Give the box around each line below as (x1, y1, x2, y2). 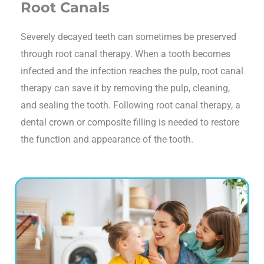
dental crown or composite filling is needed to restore (21, 116, 239, 128)
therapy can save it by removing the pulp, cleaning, (21, 82, 230, 94)
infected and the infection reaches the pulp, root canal (21, 65, 243, 77)
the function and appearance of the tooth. (21, 133, 193, 145)
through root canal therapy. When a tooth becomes (21, 48, 230, 60)
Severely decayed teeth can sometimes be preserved (21, 31, 236, 42)
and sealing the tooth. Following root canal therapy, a (21, 99, 240, 111)
